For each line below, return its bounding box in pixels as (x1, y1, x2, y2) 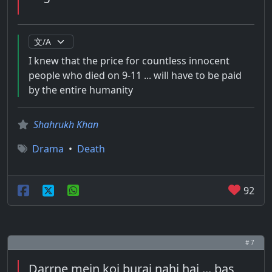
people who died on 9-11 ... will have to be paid (29, 69, 242, 82)
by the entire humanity (29, 83, 133, 97)
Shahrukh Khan (33, 118, 98, 131)
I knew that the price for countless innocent (29, 54, 229, 67)
